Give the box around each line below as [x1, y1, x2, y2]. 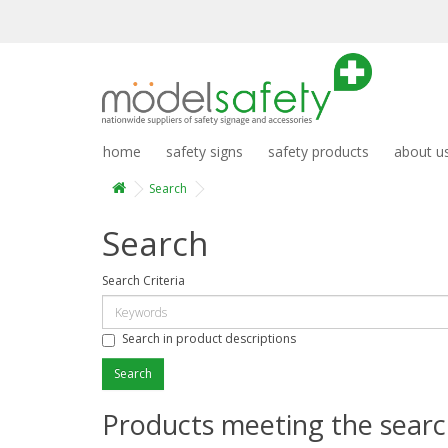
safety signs [166, 142, 243, 161]
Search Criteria [102, 272, 185, 289]
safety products [268, 142, 369, 161]
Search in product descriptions [122, 329, 296, 347]
